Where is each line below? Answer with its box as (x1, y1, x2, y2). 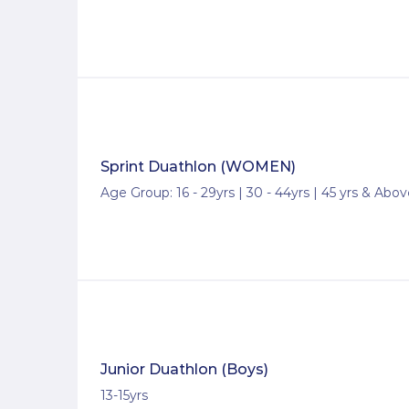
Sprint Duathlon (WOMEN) (100, 158, 296, 176)
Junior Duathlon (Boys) (100, 361, 268, 379)
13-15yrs (100, 387, 148, 404)
